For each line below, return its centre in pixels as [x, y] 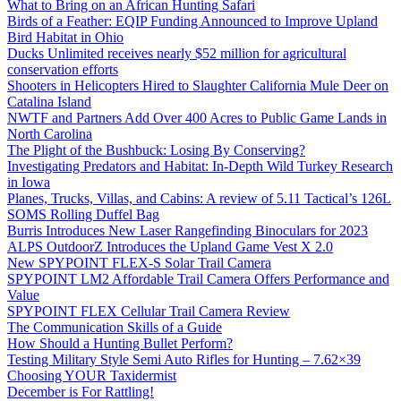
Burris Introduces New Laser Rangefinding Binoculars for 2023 [188, 230]
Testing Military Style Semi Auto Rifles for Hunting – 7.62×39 [184, 359]
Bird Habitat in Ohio [65, 37]
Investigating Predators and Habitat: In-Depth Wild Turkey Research [200, 166]
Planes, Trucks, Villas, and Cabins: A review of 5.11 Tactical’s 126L [199, 198]
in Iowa [29, 182]
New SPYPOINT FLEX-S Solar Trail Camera [139, 263]
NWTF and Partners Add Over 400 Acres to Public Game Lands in [197, 118]
